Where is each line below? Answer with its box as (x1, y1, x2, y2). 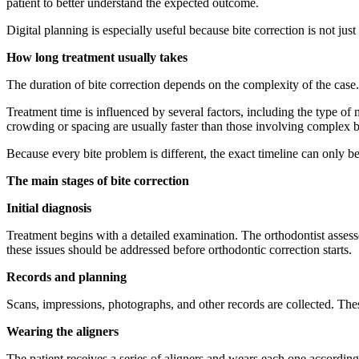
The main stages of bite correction (6, 173, 189, 188)
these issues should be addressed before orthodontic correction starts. (6, 242, 352, 256)
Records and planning (6, 269, 127, 284)
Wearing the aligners (6, 324, 119, 338)
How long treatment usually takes (6, 50, 188, 64)
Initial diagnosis (6, 200, 91, 215)
